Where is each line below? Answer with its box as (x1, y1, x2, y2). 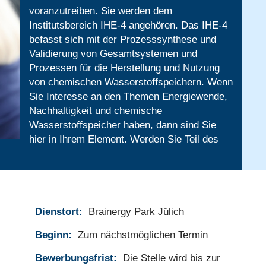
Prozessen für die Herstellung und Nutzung (28, 62, 220, 74)
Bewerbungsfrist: (34, 252, 120, 264)
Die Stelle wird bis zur (122, 252, 220, 264)
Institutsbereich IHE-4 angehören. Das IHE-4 (28, 19, 227, 31)
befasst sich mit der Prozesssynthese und (28, 33, 216, 46)
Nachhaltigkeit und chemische (28, 104, 162, 117)
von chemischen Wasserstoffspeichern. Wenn (28, 76, 233, 88)
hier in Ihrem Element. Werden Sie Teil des (28, 133, 218, 145)
